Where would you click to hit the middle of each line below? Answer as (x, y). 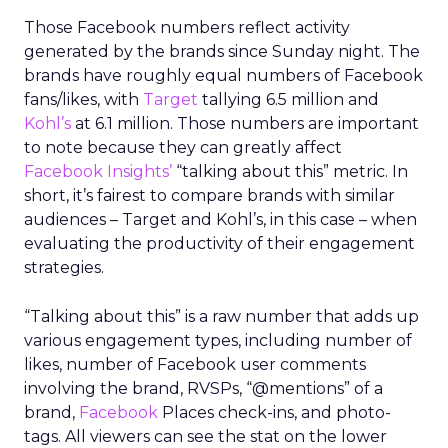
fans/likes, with (83, 99)
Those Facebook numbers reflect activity (187, 27)
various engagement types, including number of (218, 340)
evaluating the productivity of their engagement (219, 243)
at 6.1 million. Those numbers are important (245, 123)
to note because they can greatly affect (183, 147)
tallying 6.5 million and (288, 99)
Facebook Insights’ (98, 171)
